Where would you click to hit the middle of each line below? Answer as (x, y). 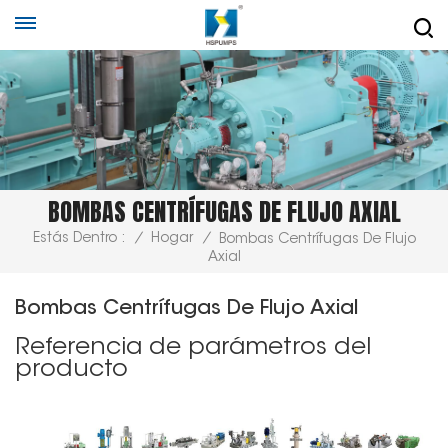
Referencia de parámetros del (193, 347)
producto (71, 369)
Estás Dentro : (78, 239)
